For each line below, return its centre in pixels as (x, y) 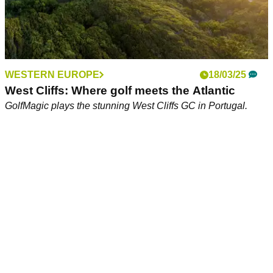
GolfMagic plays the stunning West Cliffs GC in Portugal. (126, 106)
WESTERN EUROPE (52, 75)
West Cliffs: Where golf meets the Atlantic (120, 91)
